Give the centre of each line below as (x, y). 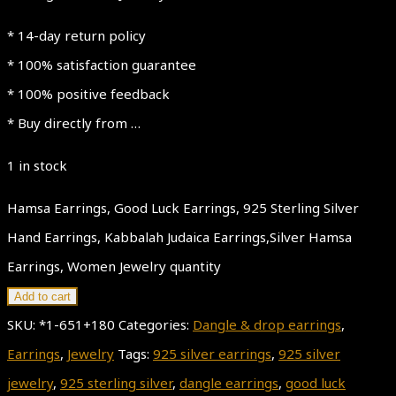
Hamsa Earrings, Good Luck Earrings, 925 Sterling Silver (183, 208)
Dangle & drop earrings (267, 325)
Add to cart (42, 297)
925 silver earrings (212, 354)
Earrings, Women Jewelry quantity (114, 267)
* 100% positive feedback (88, 94)
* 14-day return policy (76, 36)
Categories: (156, 325)
